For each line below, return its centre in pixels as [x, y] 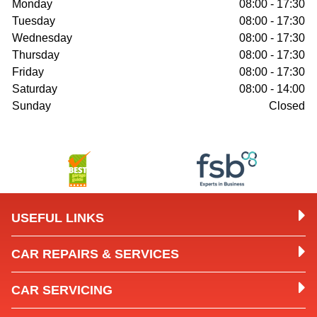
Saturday [35, 89]
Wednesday [42, 38]
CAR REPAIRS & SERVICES [95, 254]
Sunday [31, 106]
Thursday [36, 55]
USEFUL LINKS [58, 218]
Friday [28, 72]
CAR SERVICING [62, 290]
